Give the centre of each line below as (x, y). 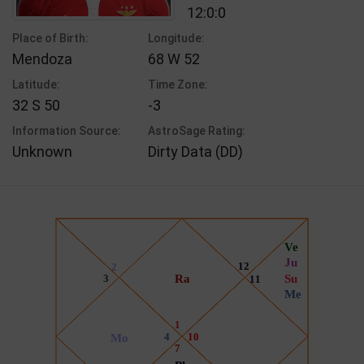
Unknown (42, 151)
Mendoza (42, 58)
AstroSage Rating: (197, 130)
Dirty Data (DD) (196, 151)
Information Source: (67, 130)
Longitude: (177, 38)
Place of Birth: (50, 38)
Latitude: (36, 84)
